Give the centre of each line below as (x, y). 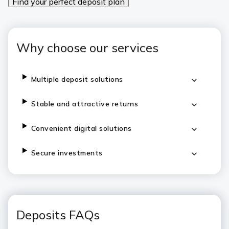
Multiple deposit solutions (77, 79)
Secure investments (67, 153)
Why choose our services (87, 48)
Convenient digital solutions (81, 128)
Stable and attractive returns (85, 104)
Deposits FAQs (58, 215)
